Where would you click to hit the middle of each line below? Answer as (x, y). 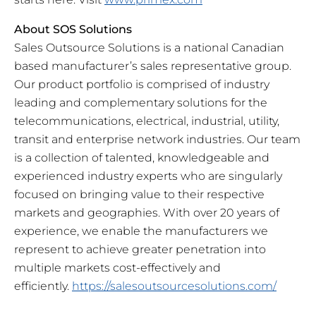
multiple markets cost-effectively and (117, 268)
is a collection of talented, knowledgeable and (142, 158)
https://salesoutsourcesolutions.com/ (174, 286)
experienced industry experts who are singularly (148, 176)
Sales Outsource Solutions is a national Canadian (149, 48)
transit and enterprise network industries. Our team (157, 140)
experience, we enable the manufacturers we (141, 231)
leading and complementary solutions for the (141, 103)
